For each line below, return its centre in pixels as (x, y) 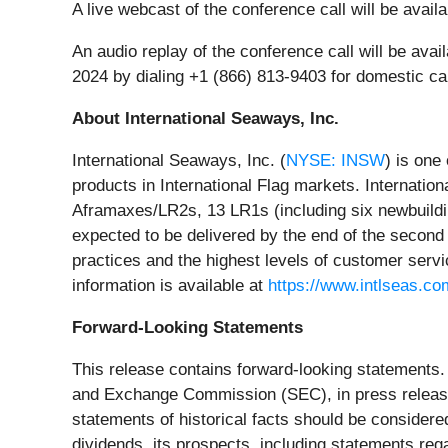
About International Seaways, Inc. (205, 119)
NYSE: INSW (335, 161)
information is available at (170, 286)
